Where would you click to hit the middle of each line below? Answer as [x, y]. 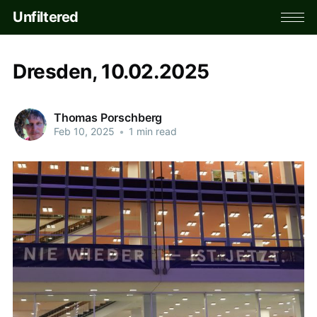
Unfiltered [45, 17]
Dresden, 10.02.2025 [111, 71]
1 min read [151, 132]
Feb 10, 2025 [84, 132]
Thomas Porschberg [108, 118]
